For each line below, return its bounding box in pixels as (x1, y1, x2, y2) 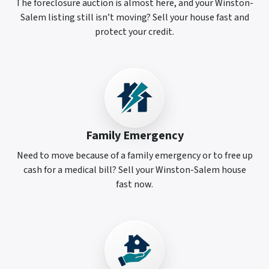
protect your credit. (95, 25, 174, 39)
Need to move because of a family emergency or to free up (16, 149, 253, 163)
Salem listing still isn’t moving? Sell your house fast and (20, 11, 249, 25)
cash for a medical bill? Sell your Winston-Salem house (23, 163, 246, 177)
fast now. (116, 178, 153, 192)
